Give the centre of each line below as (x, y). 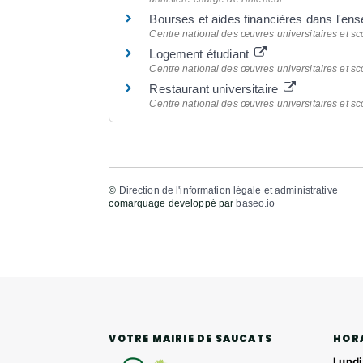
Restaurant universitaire (216, 89)
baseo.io (256, 204)
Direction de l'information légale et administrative (228, 191)
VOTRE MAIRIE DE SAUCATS (191, 338)
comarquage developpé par (173, 204)
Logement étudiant (201, 54)
